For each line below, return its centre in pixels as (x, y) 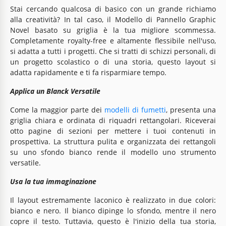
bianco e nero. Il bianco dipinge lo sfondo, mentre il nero (113, 210)
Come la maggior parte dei (57, 109)
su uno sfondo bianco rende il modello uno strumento (113, 152)
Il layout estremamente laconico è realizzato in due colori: (113, 200)
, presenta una (191, 109)
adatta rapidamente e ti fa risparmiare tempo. (89, 72)
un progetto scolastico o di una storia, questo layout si (113, 62)
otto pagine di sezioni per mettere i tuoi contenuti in (113, 131)
